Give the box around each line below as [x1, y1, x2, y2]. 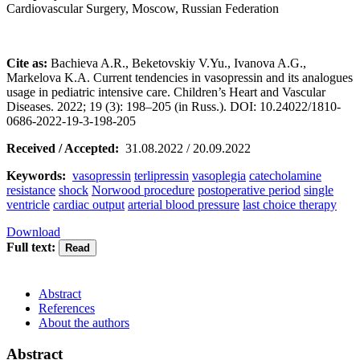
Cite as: [6, 55, 47, 70]
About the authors [39, 315, 129, 329]
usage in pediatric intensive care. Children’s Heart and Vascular [6, 84, 325, 99]
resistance [6, 182, 55, 197]
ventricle [6, 197, 50, 211]
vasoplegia [192, 168, 246, 182]
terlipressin [134, 168, 189, 182]
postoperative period [198, 182, 301, 197]
